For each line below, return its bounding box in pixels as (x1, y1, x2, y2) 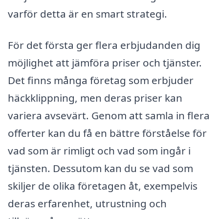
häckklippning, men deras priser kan (8, 91, 182, 105)
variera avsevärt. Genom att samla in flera (8, 109, 210, 123)
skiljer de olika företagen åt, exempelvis (8, 179, 197, 193)
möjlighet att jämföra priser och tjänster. (8, 56, 202, 70)
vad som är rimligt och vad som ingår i (8, 144, 191, 158)
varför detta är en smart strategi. (8, 7, 167, 21)
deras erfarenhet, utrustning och (8, 197, 167, 211)
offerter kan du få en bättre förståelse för (8, 126, 207, 140)
